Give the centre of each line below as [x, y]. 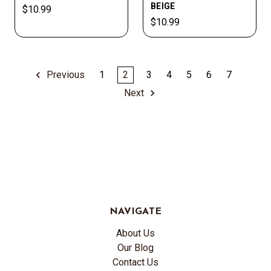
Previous [64, 75]
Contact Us [135, 262]
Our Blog [135, 248]
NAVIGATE [135, 212]
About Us [135, 233]
